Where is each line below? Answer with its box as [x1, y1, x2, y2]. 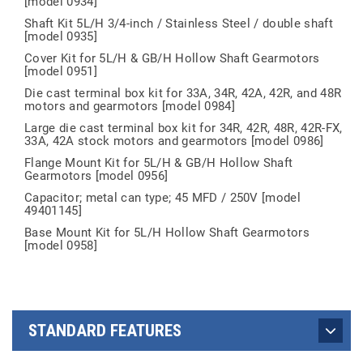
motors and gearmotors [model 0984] [24, 99, 235, 113]
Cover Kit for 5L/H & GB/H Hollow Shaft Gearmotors [24, 51, 320, 66]
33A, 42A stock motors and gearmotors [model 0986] [24, 134, 324, 148]
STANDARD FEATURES [28, 321, 181, 340]
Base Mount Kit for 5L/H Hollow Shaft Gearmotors [24, 225, 310, 240]
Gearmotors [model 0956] [24, 169, 169, 183]
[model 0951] [24, 64, 97, 79]
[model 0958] [24, 238, 97, 253]
